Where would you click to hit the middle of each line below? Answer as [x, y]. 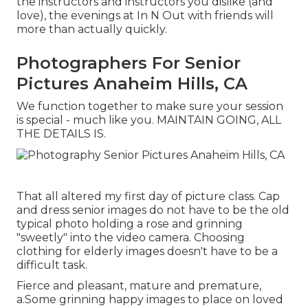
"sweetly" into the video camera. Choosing [131, 237]
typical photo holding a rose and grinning [130, 223]
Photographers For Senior [129, 63]
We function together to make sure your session [150, 107]
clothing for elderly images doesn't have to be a [147, 251]
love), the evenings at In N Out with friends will [145, 16]
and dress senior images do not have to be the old [153, 210]
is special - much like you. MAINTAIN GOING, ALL [149, 120]
